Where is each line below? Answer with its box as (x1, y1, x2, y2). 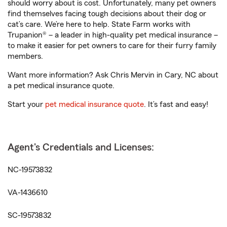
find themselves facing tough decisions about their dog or (8, 10, 206, 18)
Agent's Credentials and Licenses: (8, 142, 154, 153)
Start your (8, 100, 45, 109)
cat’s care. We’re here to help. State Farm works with (8, 20, 191, 29)
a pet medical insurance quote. (8, 82, 115, 90)
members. (8, 52, 43, 61)
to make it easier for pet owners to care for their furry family (8, 42, 216, 50)
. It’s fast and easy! (144, 100, 208, 109)
